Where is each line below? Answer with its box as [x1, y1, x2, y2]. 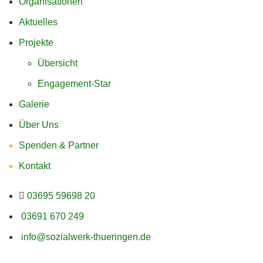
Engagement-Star [38, 78, 111, 89]
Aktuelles [19, 16, 58, 27]
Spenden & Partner [19, 140, 99, 150]
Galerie [19, 99, 49, 109]
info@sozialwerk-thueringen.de [21, 231, 151, 242]
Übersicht [38, 58, 77, 68]
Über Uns [19, 119, 59, 130]
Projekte [19, 37, 53, 48]
